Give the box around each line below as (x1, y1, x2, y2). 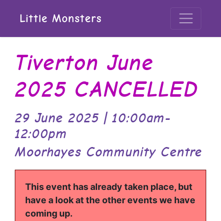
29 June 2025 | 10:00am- (15, 110, 171, 126)
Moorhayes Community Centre (15, 144, 202, 160)
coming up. (25, 208, 73, 219)
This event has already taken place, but (25, 182, 192, 192)
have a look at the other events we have (25, 195, 195, 205)
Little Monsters (20, 11, 102, 25)
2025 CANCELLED (15, 76, 198, 102)
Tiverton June (15, 49, 154, 75)
